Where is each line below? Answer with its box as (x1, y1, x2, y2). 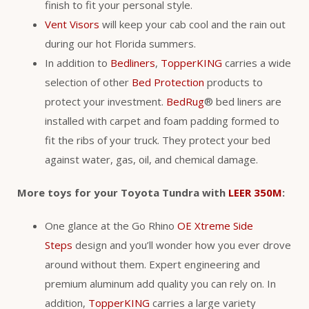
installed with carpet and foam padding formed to (45, 114, 279, 128)
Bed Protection (132, 75, 204, 90)
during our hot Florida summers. (45, 37, 196, 51)
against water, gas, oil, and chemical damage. (45, 152, 258, 167)
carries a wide (222, 56, 291, 70)
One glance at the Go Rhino (45, 219, 177, 233)
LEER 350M (228, 186, 282, 200)
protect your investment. (45, 94, 166, 109)
